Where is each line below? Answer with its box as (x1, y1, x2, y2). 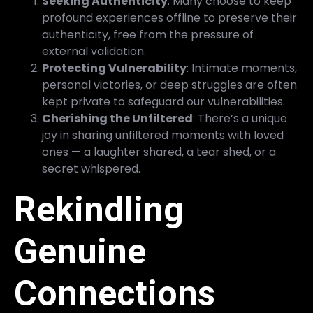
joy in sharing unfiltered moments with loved (42, 127, 284, 143)
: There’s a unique (193, 110, 287, 126)
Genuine (14, 231, 146, 272)
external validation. (42, 43, 146, 59)
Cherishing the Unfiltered (42, 110, 193, 126)
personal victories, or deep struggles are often (42, 77, 297, 93)
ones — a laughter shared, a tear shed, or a (42, 144, 276, 160)
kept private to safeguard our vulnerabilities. (42, 94, 285, 110)
